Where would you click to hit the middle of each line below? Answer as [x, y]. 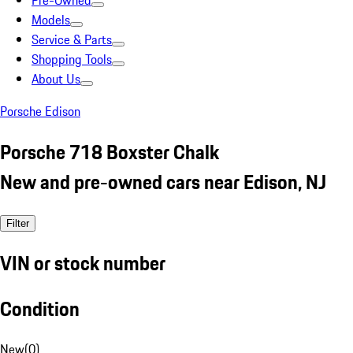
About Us [56, 79]
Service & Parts [72, 39]
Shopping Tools [72, 59]
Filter [18, 223]
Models [51, 20]
